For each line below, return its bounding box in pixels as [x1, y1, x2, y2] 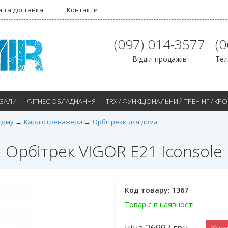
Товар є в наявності [125, 199, 194, 209]
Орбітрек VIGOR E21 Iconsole [6, 140, 222, 162]
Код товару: [125, 185, 172, 195]
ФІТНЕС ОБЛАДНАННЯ [27, 97, 96, 106]
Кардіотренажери [24, 117, 82, 126]
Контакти [67, 5, 98, 14]
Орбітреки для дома [93, 117, 158, 126]
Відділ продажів [132, 54, 187, 64]
